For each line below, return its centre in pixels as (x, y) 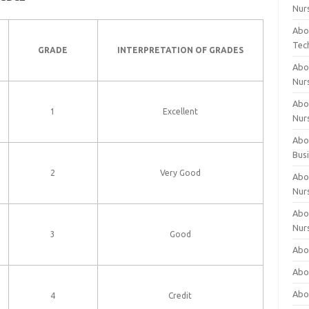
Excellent (180, 111)
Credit (180, 296)
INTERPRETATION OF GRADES (180, 50)
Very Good (180, 173)
